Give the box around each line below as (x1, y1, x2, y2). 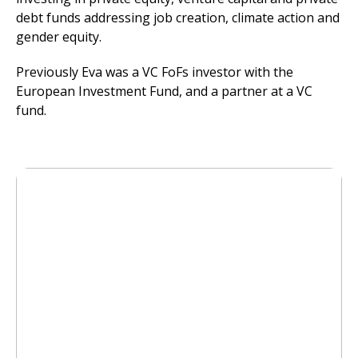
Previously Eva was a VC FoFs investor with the (16, 63, 293, 81)
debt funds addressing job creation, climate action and (16, 9, 340, 26)
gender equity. (16, 28, 101, 46)
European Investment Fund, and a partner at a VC (16, 82, 312, 100)
